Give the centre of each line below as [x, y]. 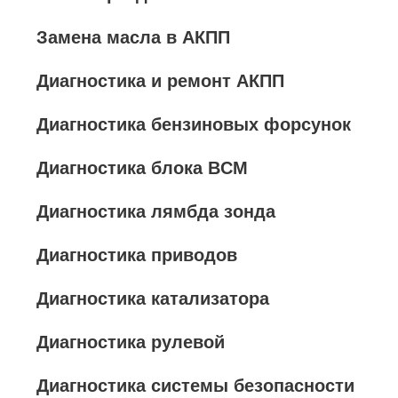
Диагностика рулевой [131, 342]
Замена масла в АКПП [133, 37]
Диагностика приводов [137, 255]
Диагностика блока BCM [142, 168]
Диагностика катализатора [153, 298]
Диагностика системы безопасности [195, 386]
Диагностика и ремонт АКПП [160, 81]
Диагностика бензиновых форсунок [194, 124]
